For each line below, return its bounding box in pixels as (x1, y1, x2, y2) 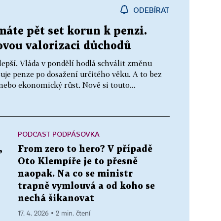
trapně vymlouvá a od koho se (18, 182, 155, 190)
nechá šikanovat (18, 194, 94, 203)
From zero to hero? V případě (18, 145, 152, 153)
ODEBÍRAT (133, 5, 170, 14)
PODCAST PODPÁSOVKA (18, 129, 100, 138)
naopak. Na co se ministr (18, 169, 133, 178)
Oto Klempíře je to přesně (18, 157, 138, 166)
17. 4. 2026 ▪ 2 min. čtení (18, 210, 90, 217)
